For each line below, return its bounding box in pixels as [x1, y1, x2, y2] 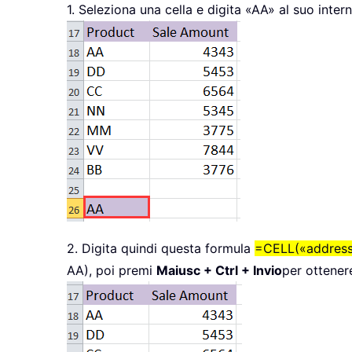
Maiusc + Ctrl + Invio [156, 262, 282, 279]
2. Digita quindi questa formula [67, 240, 255, 257]
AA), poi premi [67, 262, 156, 279]
